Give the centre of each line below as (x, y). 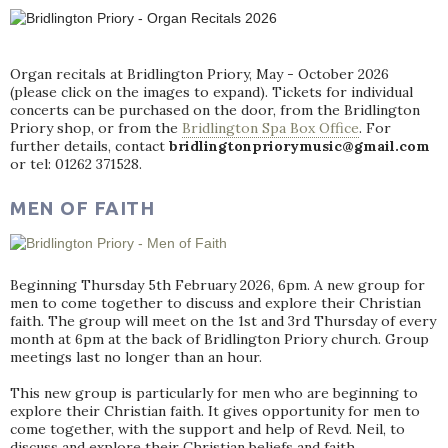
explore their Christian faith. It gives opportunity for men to (215, 411)
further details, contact (89, 146)
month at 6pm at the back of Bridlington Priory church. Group (219, 339)
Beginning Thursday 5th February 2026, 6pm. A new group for (217, 285)
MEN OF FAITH (82, 208)
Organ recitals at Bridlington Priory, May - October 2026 (199, 74)
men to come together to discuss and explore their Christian (215, 303)
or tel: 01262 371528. (76, 164)
